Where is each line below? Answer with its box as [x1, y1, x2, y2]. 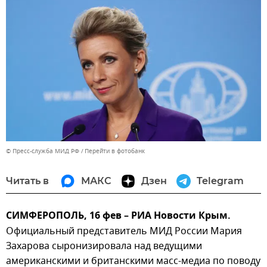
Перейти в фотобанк [85, 147, 145, 156]
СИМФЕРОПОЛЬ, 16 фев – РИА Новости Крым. [6, 209, 231, 225]
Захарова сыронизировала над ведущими [6, 239, 202, 254]
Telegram [197, 175, 244, 187]
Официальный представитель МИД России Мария [6, 224, 242, 239]
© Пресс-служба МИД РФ [6, 147, 79, 156]
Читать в [6, 175, 49, 187]
